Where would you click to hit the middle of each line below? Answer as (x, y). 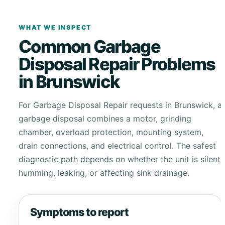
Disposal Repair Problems (117, 64)
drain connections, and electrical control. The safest (117, 145)
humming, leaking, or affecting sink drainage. (104, 173)
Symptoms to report (80, 212)
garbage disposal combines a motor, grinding (105, 118)
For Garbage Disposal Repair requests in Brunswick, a (120, 105)
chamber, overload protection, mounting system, (111, 132)
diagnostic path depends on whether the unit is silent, (120, 159)
